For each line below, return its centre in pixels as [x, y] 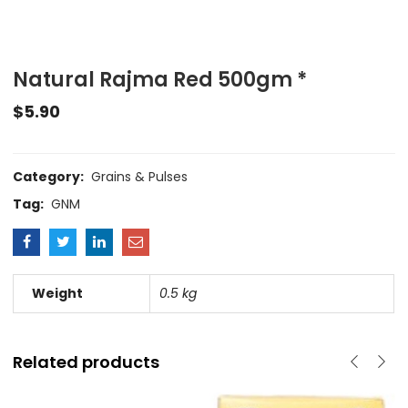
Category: [50, 177]
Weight [58, 294]
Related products [87, 362]
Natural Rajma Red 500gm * [160, 80]
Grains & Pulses [140, 177]
